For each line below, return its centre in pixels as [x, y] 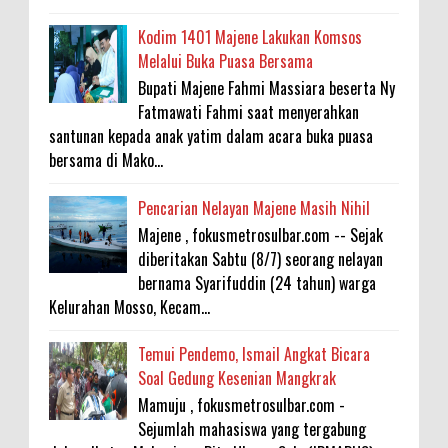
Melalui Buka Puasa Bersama [226, 60]
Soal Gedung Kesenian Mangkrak [237, 378]
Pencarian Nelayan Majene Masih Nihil [254, 207]
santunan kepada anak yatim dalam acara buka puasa [211, 136]
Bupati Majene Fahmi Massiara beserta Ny [267, 88]
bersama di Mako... [106, 160]
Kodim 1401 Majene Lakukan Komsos [250, 36]
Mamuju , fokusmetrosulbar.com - [242, 405]
